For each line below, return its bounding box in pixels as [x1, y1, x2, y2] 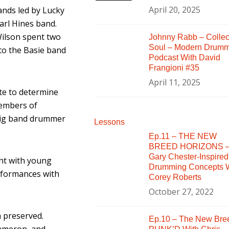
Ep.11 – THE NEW [148, 131, 217, 141]
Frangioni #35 [148, 63, 199, 72]
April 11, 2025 [148, 76, 200, 88]
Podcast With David [148, 53, 220, 62]
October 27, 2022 [148, 186, 214, 197]
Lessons [94, 117, 125, 126]
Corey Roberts [148, 172, 201, 181]
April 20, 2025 [148, 4, 200, 15]
